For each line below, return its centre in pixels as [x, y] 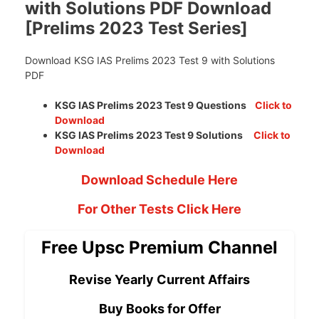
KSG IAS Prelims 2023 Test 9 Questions [155, 105]
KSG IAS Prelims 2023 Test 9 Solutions [154, 135]
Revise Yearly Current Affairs [159, 279]
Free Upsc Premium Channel [159, 247]
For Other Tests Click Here [159, 209]
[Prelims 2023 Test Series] [136, 28]
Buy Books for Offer [159, 308]
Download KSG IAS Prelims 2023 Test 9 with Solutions [150, 60]
